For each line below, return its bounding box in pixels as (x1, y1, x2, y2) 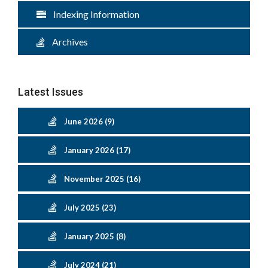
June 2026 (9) (64, 117, 114, 126)
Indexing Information (46, 8, 139, 20)
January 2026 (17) (64, 145, 130, 155)
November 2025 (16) (64, 174, 141, 184)
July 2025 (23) (64, 203, 116, 212)
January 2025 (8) (64, 232, 126, 241)
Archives (45, 36, 88, 47)
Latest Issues (18, 86, 83, 98)
